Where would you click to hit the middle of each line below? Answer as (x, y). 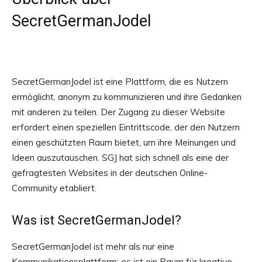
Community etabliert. (54, 188)
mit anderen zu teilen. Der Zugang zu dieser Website (118, 112)
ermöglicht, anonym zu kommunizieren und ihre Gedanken (127, 97)
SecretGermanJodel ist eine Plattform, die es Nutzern (120, 82)
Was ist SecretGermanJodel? (96, 220)
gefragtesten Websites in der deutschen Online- (110, 173)
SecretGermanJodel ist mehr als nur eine (93, 247)
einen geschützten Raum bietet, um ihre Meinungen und (124, 142)
